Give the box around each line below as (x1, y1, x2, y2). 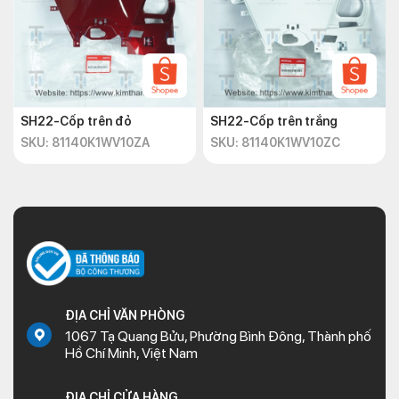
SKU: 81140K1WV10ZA (20, 135, 150, 150)
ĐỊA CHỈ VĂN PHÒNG (65, 308, 185, 322)
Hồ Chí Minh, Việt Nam (65, 345, 198, 362)
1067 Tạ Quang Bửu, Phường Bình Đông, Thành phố (65, 328, 371, 345)
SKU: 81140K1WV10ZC (210, 135, 340, 150)
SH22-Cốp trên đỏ (20, 114, 132, 128)
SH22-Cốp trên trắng (210, 114, 338, 128)
